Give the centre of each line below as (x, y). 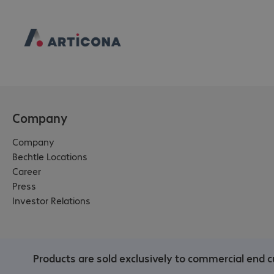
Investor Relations (51, 200)
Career (27, 171)
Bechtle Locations (50, 156)
